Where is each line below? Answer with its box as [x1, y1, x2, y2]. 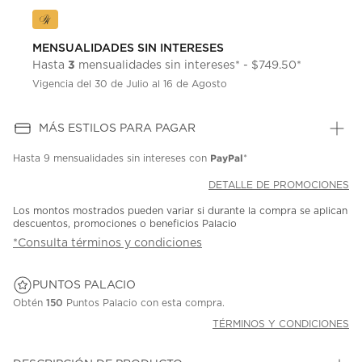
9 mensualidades [44, 154, 124, 164]
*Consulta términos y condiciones [13, 238, 202, 250]
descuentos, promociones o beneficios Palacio [13, 219, 237, 229]
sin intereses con [124, 154, 210, 164]
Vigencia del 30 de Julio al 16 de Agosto [32, 79, 227, 90]
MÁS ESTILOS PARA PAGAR [39, 123, 196, 135]
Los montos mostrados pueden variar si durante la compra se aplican [13, 206, 347, 217]
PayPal [210, 153, 243, 164]
